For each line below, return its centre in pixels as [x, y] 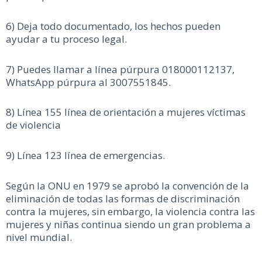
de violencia [33, 125]
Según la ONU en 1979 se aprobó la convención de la [127, 185]
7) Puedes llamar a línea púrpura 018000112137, [120, 69]
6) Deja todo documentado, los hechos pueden [113, 26]
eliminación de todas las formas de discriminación [123, 198]
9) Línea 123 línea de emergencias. [85, 156]
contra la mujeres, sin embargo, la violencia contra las [130, 211]
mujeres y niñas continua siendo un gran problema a [128, 224]
